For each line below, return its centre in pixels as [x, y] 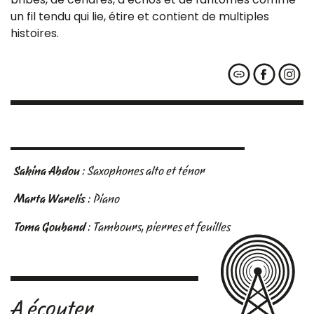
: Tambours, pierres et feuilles [158, 226]
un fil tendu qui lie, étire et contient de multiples [140, 16]
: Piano [103, 198]
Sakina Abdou [47, 170]
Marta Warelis [50, 198]
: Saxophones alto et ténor [143, 170]
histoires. [35, 33]
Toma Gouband [50, 226]
